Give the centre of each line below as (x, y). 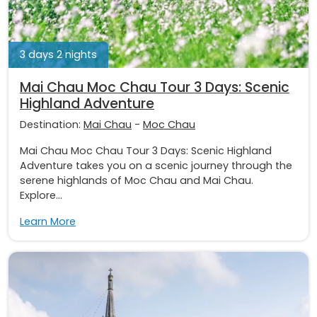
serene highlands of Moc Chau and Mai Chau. (137, 181)
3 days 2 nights (58, 55)
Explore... (41, 196)
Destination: (52, 125)
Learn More (48, 222)
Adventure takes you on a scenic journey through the (156, 166)
